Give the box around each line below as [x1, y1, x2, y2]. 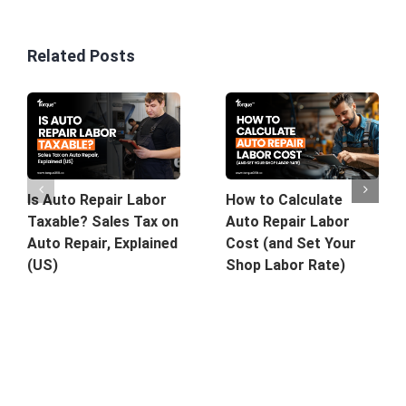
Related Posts [27, 46, 135, 66]
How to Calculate [226, 191, 343, 209]
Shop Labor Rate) [226, 256, 345, 275]
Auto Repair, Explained [27, 235, 178, 253]
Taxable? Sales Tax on [27, 213, 179, 231]
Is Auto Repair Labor [27, 191, 167, 209]
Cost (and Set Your [226, 235, 356, 253]
